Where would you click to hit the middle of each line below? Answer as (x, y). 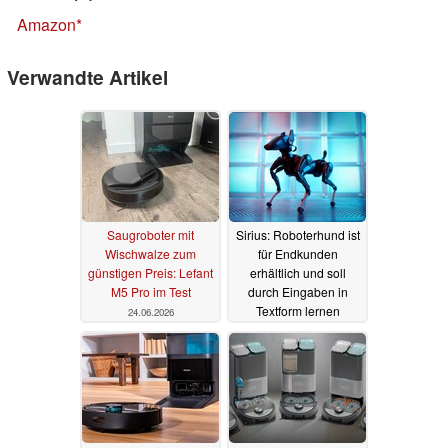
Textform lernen (297, 310)
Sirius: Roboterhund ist (297, 234)
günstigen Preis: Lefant (150, 272)
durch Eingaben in (297, 291)
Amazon (46, 25)
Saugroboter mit (150, 234)
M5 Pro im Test (150, 291)
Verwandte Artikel (87, 77)
